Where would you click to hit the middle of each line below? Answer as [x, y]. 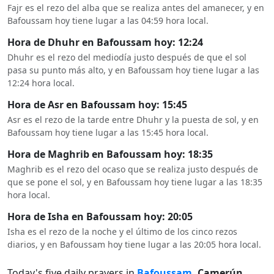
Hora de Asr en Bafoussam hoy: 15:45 [97, 105]
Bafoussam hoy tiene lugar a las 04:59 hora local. [108, 20]
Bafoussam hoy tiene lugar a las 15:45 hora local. [108, 132]
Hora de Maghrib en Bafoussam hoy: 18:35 [110, 154]
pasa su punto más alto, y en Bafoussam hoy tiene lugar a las [133, 70]
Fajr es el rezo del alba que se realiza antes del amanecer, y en [136, 8]
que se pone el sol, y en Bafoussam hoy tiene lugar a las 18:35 [135, 182]
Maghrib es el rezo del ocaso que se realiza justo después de [133, 169]
